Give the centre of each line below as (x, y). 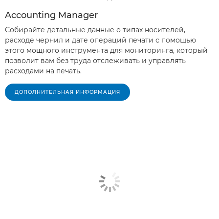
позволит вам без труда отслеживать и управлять (95, 61)
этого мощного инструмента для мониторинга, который (106, 50)
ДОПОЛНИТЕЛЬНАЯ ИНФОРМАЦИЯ (67, 92)
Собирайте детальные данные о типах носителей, (95, 30)
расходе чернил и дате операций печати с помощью (100, 40)
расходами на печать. (43, 71)
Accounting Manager (51, 15)
